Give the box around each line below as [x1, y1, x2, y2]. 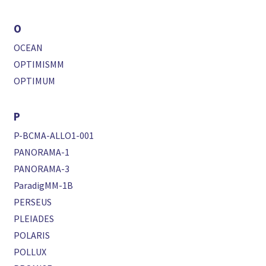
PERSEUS [14, 196, 52, 208]
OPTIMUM [14, 75, 56, 87]
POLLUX [14, 246, 47, 258]
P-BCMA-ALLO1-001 [14, 129, 94, 141]
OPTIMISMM [14, 58, 65, 70]
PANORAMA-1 [14, 146, 70, 158]
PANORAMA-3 [14, 163, 70, 175]
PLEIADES [14, 213, 55, 224]
